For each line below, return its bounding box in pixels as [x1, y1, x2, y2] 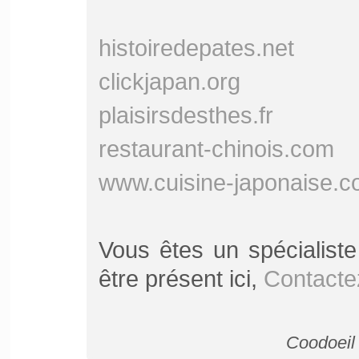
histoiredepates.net [98, 34, 294, 61]
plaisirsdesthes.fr [98, 102, 273, 128]
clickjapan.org [98, 68, 240, 95]
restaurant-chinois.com [98, 135, 334, 162]
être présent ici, [98, 265, 264, 292]
